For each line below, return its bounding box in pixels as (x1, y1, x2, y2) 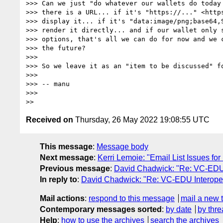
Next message (40, 153, 94, 162)
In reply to (40, 175, 77, 184)
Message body (97, 142, 148, 151)
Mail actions (40, 194, 85, 203)
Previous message (40, 164, 110, 173)
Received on (26, 115, 73, 124)
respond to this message (89, 194, 175, 203)
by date (166, 205, 192, 214)
